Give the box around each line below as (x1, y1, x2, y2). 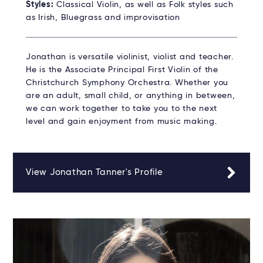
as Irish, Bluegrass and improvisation (26, 14, 180, 22)
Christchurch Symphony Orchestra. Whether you (26, 79, 228, 87)
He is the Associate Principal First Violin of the (26, 66, 218, 75)
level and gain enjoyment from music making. (26, 117, 217, 126)
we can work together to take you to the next (26, 104, 217, 113)
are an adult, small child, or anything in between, (26, 92, 235, 100)
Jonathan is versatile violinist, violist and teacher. (26, 53, 234, 62)
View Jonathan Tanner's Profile (26, 168, 163, 177)
